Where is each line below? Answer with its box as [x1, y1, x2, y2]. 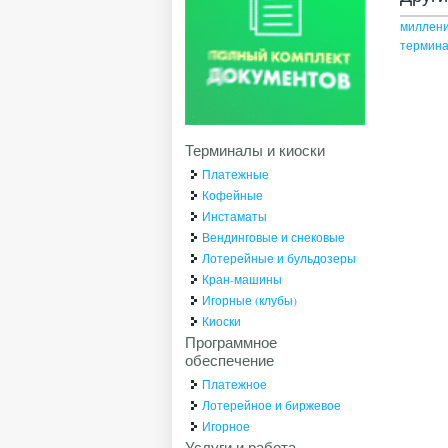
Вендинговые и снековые [202, 229, 346, 246]
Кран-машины [202, 271, 283, 288]
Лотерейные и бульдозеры [202, 250, 357, 267]
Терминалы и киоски [185, 140, 326, 161]
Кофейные [202, 187, 264, 204]
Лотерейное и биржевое [202, 397, 342, 414]
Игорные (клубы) [202, 292, 298, 309]
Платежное [202, 376, 268, 393]
